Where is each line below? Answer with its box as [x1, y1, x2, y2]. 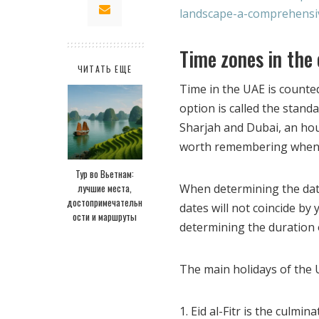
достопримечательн [67, 195, 142, 210]
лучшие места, [78, 181, 132, 196]
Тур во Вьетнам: [75, 167, 134, 182]
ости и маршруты [73, 209, 137, 224]
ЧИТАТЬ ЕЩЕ [78, 63, 132, 75]
